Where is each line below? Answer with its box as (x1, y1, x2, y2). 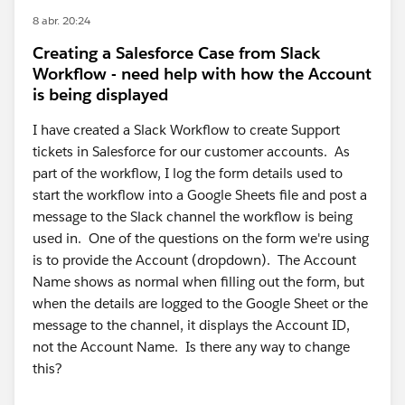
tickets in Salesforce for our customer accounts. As (33, 143, 350, 160)
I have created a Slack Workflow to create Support (33, 121, 340, 138)
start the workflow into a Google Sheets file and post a (33, 186, 367, 203)
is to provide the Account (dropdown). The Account (33, 251, 356, 268)
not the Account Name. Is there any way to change (33, 338, 350, 355)
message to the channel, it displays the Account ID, (33, 316, 350, 334)
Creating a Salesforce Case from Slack (33, 42, 320, 63)
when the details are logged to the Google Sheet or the (33, 295, 368, 312)
